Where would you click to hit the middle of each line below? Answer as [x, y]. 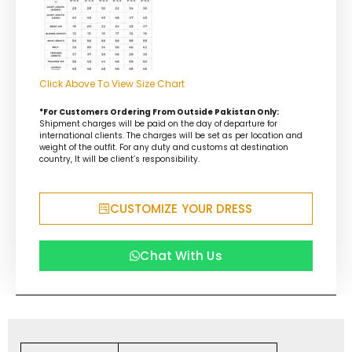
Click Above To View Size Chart [112, 84]
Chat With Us [181, 255]
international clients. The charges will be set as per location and [171, 136]
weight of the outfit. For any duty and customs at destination [164, 148]
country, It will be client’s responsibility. [119, 159]
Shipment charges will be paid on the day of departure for [158, 124]
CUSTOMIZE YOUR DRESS [181, 208]
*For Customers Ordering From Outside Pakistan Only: [159, 112]
